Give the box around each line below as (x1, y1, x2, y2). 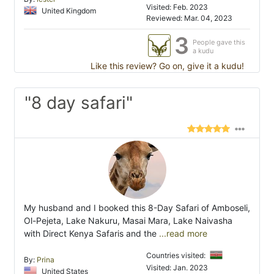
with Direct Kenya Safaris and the (24, 228, 157, 239)
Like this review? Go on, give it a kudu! (88, 61, 244, 72)
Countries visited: (146, 251, 207, 261)
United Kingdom (40, 6, 96, 16)
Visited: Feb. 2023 (146, 2, 208, 12)
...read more (157, 228, 207, 239)
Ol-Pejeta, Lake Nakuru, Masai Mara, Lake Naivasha (24, 215, 232, 226)
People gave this (193, 38, 245, 47)
